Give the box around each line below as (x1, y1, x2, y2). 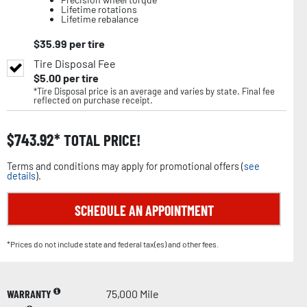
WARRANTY (7, 287, 53, 301)
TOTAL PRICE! (60, 130, 140, 150)
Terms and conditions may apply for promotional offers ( (7, 160, 244, 173)
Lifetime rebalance (61, 13, 138, 25)
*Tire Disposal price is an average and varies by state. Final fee (34, 86, 275, 97)
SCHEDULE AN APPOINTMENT (74, 202, 214, 219)
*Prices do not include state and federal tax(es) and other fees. (7, 239, 219, 249)
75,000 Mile (106, 287, 159, 301)
